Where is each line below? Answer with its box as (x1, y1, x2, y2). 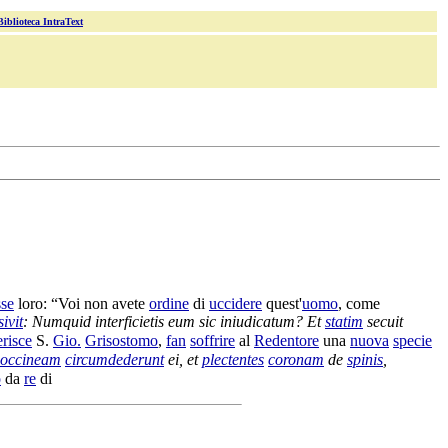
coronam (268, 351, 324, 369)
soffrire (190, 332, 235, 350)
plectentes (202, 351, 264, 369)
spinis (347, 351, 383, 369)
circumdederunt (65, 351, 164, 369)
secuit (367, 313, 403, 330)
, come (338, 295, 380, 312)
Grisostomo (85, 332, 158, 350)
